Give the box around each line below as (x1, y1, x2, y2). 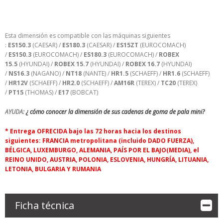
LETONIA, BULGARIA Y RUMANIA (4, 164, 101, 173)
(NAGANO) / (29, 69, 66, 78)
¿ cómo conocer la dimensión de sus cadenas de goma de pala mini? (25, 107, 205, 116)
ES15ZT (116, 40, 138, 49)
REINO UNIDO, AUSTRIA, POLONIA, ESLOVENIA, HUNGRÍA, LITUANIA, (4, 155, 209, 164)
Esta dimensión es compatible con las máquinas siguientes (4, 31, 170, 40)
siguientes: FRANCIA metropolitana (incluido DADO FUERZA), (4, 136, 194, 145)
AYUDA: (4, 107, 26, 116)
